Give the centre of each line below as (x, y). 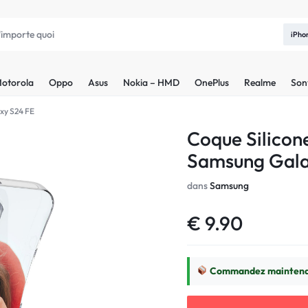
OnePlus (212, 82)
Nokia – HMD (151, 82)
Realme (260, 82)
